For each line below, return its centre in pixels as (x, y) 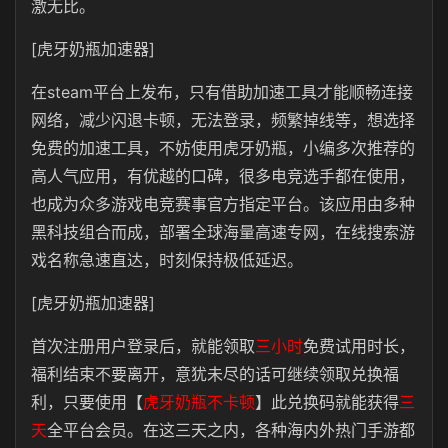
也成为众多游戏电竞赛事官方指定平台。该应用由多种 (223, 204)
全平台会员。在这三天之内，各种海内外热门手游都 (231, 430)
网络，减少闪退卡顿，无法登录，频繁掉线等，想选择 (223, 120)
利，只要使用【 (87, 402)
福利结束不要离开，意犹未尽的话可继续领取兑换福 (215, 374)
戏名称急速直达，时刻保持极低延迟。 (167, 260)
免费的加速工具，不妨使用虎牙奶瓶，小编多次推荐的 (223, 148)
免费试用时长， (359, 346)
